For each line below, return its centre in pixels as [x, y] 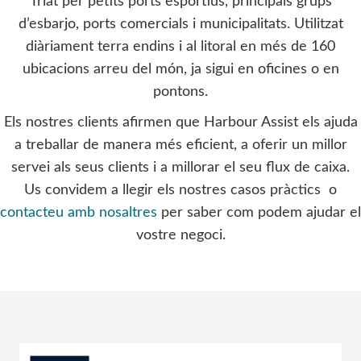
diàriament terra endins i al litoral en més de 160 [180, 47]
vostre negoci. [180, 235]
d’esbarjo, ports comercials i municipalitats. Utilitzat [180, 24]
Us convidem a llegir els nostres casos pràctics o [180, 190]
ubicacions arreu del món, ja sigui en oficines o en [180, 69]
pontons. [180, 92]
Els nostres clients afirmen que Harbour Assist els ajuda [180, 122]
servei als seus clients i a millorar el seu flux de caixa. [180, 168]
